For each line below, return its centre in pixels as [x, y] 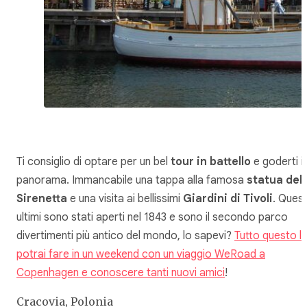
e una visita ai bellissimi [125, 199]
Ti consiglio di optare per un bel [94, 162]
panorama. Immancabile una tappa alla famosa [132, 181]
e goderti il [279, 162]
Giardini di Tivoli [228, 199]
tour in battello [212, 162]
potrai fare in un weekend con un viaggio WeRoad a [141, 255]
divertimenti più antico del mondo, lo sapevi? [125, 236]
